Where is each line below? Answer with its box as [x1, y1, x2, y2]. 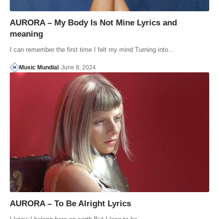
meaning [10, 29, 43, 39]
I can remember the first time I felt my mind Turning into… [10, 46, 175, 54]
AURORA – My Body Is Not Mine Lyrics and [10, 18, 177, 28]
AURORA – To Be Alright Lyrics [10, 199, 131, 209]
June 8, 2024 [61, 64, 96, 71]
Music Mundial [19, 64, 59, 71]
